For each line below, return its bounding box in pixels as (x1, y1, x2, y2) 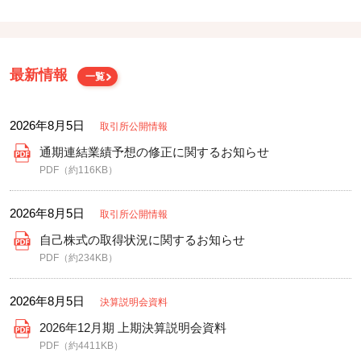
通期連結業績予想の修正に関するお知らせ (39, 145, 269, 160)
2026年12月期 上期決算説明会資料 (39, 321, 226, 335)
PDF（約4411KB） (39, 340, 123, 352)
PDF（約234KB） (39, 252, 118, 264)
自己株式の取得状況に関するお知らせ (39, 233, 245, 247)
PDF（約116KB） (39, 164, 118, 176)
